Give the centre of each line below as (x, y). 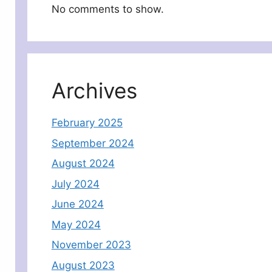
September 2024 (93, 143)
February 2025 (87, 123)
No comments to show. (107, 9)
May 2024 (76, 224)
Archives (94, 91)
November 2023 (91, 245)
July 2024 (75, 184)
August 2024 (83, 164)
